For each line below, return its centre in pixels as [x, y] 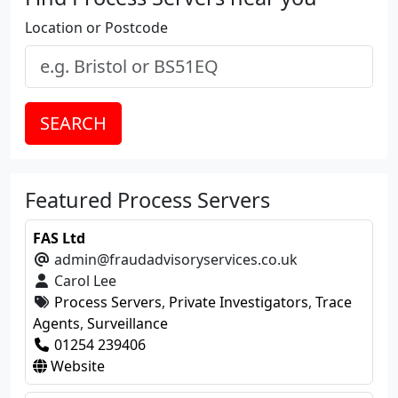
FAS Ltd [59, 238]
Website [76, 366]
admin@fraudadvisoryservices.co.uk [174, 259]
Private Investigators [239, 302]
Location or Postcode [96, 27]
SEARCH [73, 123]
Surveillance [127, 323]
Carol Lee [84, 280]
